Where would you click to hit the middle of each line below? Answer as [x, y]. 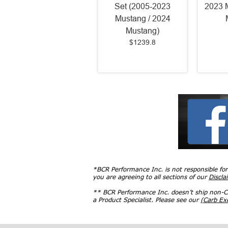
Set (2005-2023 [142, 6]
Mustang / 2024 [142, 18]
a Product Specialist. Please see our [147, 200]
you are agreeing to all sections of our [151, 177]
